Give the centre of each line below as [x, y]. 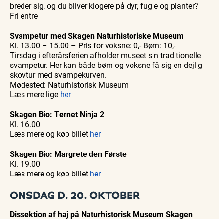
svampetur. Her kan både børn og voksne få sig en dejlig [106, 65]
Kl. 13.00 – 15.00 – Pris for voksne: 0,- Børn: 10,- [93, 45]
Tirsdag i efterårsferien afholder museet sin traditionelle [105, 55]
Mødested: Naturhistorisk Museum [69, 85]
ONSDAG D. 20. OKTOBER [75, 196]
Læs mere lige [35, 94]
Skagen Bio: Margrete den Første [68, 154]
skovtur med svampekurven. [58, 75]
